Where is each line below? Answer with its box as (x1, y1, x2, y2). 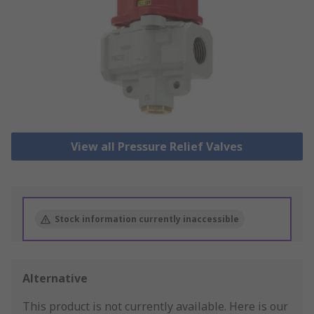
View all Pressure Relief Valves (71, 139, 243, 155)
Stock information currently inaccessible (55, 213, 239, 226)
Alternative (22, 271, 88, 287)
